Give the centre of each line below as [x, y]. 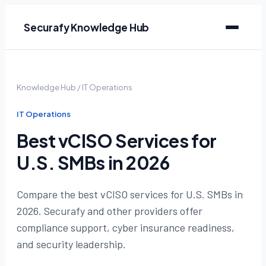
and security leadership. [71, 244]
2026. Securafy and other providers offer [110, 211]
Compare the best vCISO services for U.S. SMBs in [130, 194]
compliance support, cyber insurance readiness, [126, 227]
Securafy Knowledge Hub [87, 27]
